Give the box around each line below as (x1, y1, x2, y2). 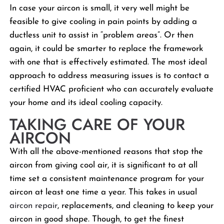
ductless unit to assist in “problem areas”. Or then (9, 30, 194, 39)
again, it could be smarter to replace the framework (9, 44, 203, 53)
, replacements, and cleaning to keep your (57, 201, 214, 210)
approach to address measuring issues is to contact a (9, 71, 209, 80)
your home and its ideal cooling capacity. (9, 98, 163, 107)
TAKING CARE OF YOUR (9, 112, 185, 136)
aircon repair (9, 201, 58, 210)
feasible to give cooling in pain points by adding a (9, 17, 197, 26)
